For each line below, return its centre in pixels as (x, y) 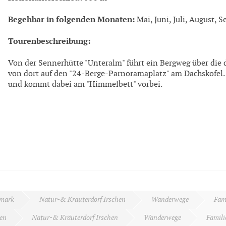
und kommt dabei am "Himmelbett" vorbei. (85, 84)
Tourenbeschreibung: (49, 41)
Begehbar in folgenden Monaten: (71, 19)
